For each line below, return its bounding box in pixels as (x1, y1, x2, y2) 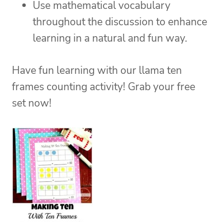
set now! (12, 96, 52, 111)
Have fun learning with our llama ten (12, 63, 182, 78)
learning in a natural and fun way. (33, 31, 187, 46)
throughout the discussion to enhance (33, 15, 207, 29)
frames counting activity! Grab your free (12, 80, 195, 94)
